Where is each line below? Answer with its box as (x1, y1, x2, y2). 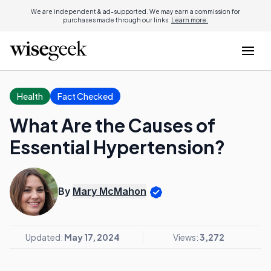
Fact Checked (57, 91, 113, 102)
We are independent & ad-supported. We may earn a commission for (31, 8, 240, 15)
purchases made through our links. (63, 16, 171, 24)
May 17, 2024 (64, 232, 120, 243)
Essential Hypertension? (10, 135, 225, 158)
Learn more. (171, 16, 208, 24)
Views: (173, 232, 200, 243)
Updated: (25, 232, 64, 243)
